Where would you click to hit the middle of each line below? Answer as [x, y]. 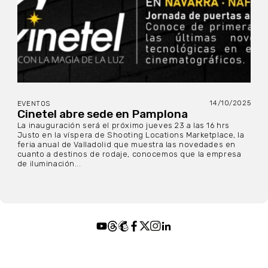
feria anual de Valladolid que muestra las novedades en [126, 145]
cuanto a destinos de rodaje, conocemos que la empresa [129, 154]
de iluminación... [49, 164]
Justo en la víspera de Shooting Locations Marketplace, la [131, 135]
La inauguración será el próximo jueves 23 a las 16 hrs [123, 126]
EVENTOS [33, 104]
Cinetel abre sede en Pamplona [102, 114]
